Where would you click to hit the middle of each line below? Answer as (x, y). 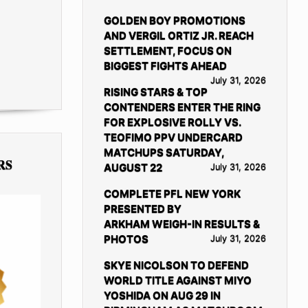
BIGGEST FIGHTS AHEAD (165, 65)
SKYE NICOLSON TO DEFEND (176, 265)
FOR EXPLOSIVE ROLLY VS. (172, 122)
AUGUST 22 (133, 167)
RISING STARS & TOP (155, 91)
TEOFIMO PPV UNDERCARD (173, 137)
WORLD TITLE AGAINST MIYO (177, 280)
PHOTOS (127, 239)
